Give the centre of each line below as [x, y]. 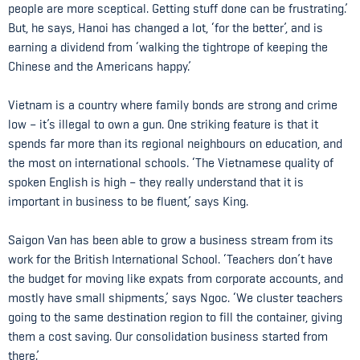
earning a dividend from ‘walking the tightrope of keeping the [168, 47]
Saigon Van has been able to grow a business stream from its [171, 240]
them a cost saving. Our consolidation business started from [168, 336]
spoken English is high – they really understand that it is [156, 182]
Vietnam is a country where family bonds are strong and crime [173, 105]
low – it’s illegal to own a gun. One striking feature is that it [163, 124]
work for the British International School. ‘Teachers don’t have [170, 259]
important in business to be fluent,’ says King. [128, 201]
